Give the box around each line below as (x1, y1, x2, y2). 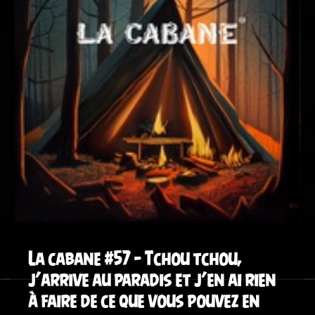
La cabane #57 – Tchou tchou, (28, 248, 242, 269)
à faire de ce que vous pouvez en (28, 290, 259, 311)
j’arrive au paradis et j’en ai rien (28, 269, 276, 290)
